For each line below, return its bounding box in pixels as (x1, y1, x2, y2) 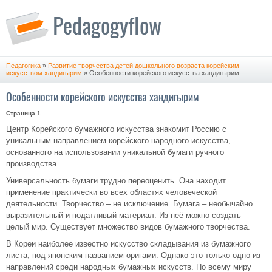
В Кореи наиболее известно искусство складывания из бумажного (6, 239, 251, 248)
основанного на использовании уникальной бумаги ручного (6, 148, 224, 157)
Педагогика (6, 62, 41, 69)
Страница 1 (6, 110, 41, 117)
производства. (6, 159, 59, 168)
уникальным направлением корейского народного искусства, (6, 136, 231, 145)
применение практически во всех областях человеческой (6, 188, 217, 197)
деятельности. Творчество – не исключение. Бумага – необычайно (6, 199, 253, 208)
